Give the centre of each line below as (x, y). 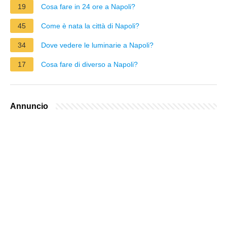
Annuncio (29, 106)
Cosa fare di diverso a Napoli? (89, 64)
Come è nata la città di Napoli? (90, 26)
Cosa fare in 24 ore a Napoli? (88, 6)
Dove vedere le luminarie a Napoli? (97, 45)
